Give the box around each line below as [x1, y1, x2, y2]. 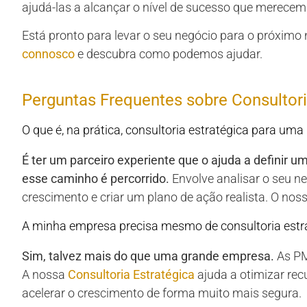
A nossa [22, 267, 68, 282]
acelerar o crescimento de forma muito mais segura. [22, 285, 302, 300]
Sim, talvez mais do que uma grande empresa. [22, 248, 274, 263]
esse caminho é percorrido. [22, 171, 169, 186]
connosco [22, 47, 75, 62]
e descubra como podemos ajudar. [75, 47, 262, 62]
